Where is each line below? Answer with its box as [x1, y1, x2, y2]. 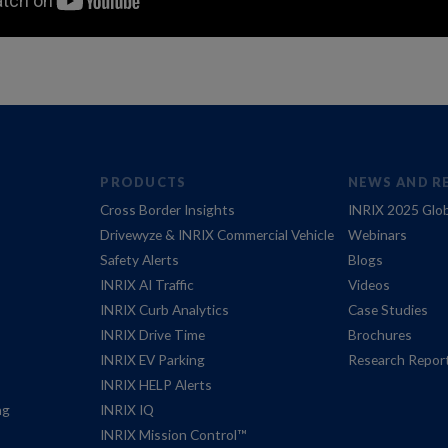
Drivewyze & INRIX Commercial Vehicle [100, 226, 335, 244]
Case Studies [347, 301, 428, 319]
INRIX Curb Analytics [100, 301, 230, 319]
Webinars [347, 226, 407, 244]
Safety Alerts [100, 251, 180, 269]
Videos [347, 276, 390, 294]
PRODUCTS [100, 173, 187, 190]
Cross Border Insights [100, 201, 236, 219]
